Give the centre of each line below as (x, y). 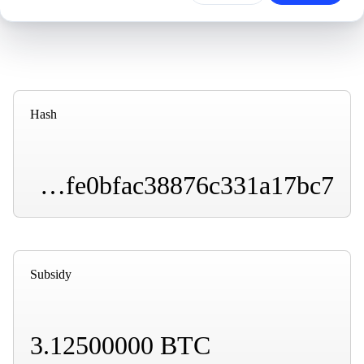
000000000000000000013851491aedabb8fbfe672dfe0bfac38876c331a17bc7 (53, 185)
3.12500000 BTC (120, 345)
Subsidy (51, 274)
